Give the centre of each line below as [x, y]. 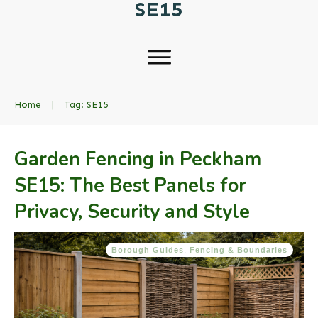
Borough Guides [148, 250]
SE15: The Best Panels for [130, 185]
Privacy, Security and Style [132, 212]
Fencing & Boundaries [238, 250]
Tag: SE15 [86, 104]
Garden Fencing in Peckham [138, 159]
